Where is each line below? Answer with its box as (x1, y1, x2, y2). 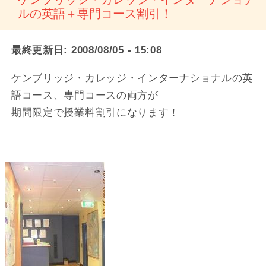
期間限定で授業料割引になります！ (11, 106, 180, 118)
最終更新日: (11, 44, 68, 56)
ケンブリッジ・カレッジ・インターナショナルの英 (11, 72, 254, 84)
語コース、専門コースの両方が (11, 89, 159, 101)
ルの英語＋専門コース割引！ (18, 7, 173, 21)
